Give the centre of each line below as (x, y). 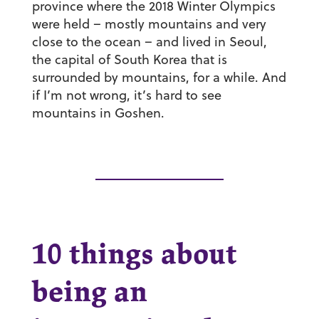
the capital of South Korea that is (129, 60)
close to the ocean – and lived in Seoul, (149, 42)
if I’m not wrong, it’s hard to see (126, 95)
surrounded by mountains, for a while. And (159, 78)
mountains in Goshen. (98, 113)
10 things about (134, 256)
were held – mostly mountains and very (149, 24)
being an (89, 294)
